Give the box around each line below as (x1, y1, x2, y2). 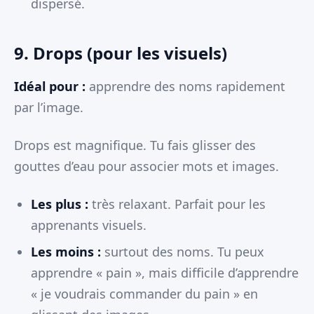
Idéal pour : (14, 78, 86, 95)
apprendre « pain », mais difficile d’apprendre (31, 264, 299, 282)
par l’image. (14, 99, 83, 116)
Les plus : (31, 196, 88, 213)
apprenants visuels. (31, 217, 146, 234)
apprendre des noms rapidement (86, 78, 285, 95)
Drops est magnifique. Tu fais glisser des (14, 137, 256, 154)
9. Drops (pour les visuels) (14, 41, 227, 65)
